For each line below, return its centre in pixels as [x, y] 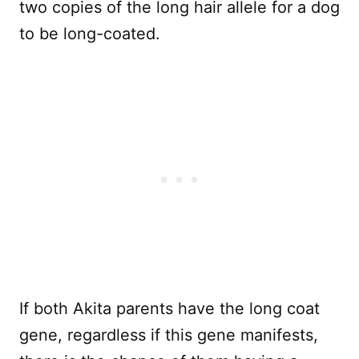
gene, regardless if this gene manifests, [169, 335]
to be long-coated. [90, 34]
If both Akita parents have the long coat [169, 309]
